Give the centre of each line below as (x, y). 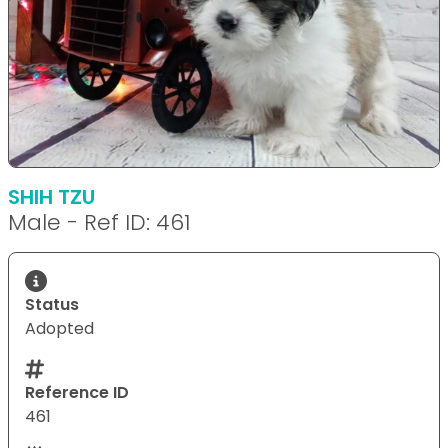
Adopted (59, 328)
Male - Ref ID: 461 (99, 222)
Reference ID (77, 392)
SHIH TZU (51, 196)
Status (52, 304)
